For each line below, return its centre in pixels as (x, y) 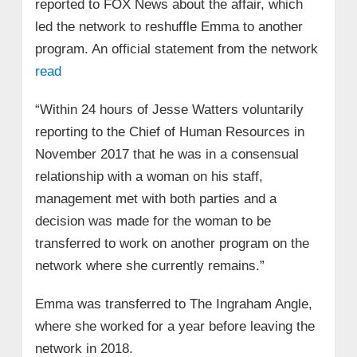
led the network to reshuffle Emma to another (169, 26)
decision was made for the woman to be (153, 221)
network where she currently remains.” (149, 265)
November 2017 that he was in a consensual (167, 154)
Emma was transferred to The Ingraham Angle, (173, 304)
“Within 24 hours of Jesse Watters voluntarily (169, 109)
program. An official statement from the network (176, 49)
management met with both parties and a (155, 198)
